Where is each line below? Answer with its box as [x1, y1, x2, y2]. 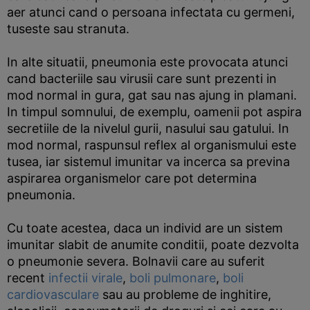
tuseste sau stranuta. [7, 21, 129, 36]
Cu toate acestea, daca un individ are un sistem [7, 221, 283, 235]
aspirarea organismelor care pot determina [7, 171, 257, 185]
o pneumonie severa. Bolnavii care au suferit [7, 254, 265, 268]
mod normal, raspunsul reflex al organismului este [7, 138, 296, 152]
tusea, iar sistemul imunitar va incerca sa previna [7, 154, 290, 169]
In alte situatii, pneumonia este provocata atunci [7, 55, 288, 69]
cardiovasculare [7, 287, 99, 302]
